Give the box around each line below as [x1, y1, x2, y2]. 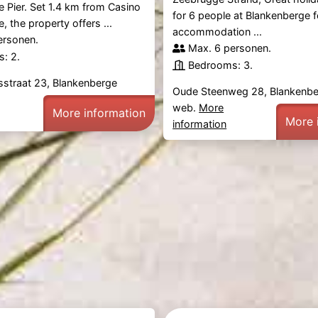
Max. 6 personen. [188, 42, 272, 55]
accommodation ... [172, 26, 263, 38]
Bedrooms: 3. [188, 59, 253, 72]
